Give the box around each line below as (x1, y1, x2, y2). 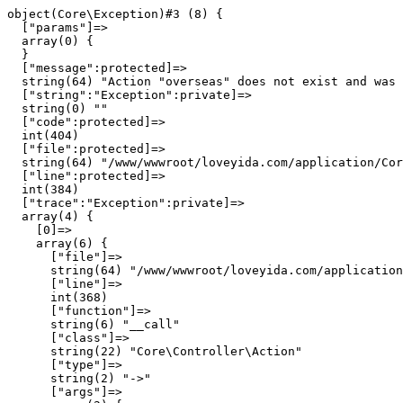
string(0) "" (7, 102, 108, 115)
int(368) (7, 291, 108, 304)
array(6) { (7, 237, 108, 250)
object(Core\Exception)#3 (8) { (7, 7, 223, 21)
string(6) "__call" (7, 318, 180, 331)
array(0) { (7, 34, 94, 48)
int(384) (7, 183, 79, 196)
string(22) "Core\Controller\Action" (7, 345, 302, 358)
